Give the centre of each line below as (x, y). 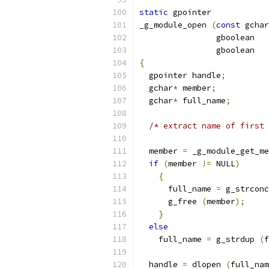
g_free (171, 201)
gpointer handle (180, 75)
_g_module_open (175, 25)
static (154, 12)
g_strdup (235, 239)
